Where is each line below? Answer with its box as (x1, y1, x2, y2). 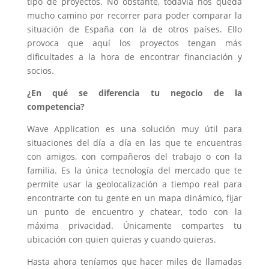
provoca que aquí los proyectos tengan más (26, 37, 243, 49)
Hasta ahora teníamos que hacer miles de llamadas (26, 256, 243, 268)
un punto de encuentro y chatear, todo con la (26, 206, 243, 218)
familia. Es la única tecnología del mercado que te (26, 165, 243, 177)
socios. (26, 65, 54, 77)
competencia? (26, 101, 85, 113)
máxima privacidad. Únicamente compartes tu (26, 220, 243, 232)
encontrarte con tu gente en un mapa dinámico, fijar (26, 192, 243, 204)
